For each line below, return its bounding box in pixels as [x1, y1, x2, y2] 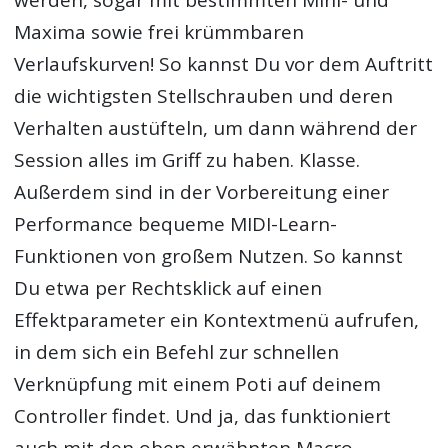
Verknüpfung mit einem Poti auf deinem [14, 371, 382, 398]
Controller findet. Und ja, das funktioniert [14, 403, 392, 430]
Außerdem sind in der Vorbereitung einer [14, 179, 390, 206]
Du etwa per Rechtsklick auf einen [14, 275, 323, 302]
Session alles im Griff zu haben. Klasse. [14, 147, 361, 174]
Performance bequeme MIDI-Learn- [14, 211, 338, 238]
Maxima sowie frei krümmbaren [14, 19, 305, 46]
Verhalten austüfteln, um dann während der [14, 115, 418, 142]
